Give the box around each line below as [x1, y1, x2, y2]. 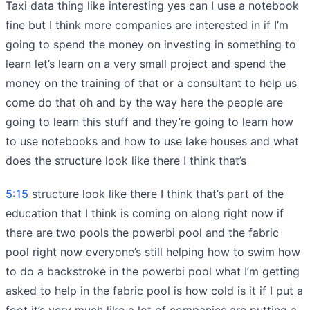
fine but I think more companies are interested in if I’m [6, 17, 289, 32]
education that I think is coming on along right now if [6, 206, 284, 220]
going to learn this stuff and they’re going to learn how [6, 114, 293, 129]
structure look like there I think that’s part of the [28, 186, 284, 201]
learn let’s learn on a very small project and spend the [6, 56, 286, 71]
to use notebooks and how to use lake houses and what [6, 134, 299, 148]
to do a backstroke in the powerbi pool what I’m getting [6, 264, 300, 278]
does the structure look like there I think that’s [6, 153, 246, 167]
